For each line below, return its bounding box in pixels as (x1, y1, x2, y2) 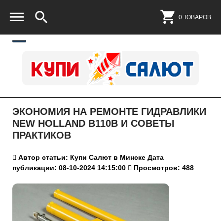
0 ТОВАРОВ (179, 13, 211, 21)
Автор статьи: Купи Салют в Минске (16, 153, 146, 161)
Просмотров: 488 (132, 164, 194, 172)
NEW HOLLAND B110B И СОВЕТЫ (12, 118, 175, 129)
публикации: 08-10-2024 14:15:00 (12, 164, 126, 172)
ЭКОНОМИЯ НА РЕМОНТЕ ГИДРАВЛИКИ (12, 106, 206, 117)
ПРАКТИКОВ (12, 130, 71, 141)
